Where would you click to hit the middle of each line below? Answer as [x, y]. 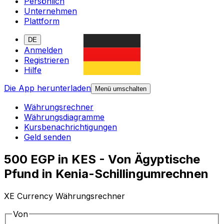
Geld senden [47, 137]
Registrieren [46, 60]
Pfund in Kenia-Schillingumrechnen [106, 174]
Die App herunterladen [47, 88]
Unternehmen [50, 11]
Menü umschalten [121, 89]
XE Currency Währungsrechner [64, 196]
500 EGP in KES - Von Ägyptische [102, 159]
